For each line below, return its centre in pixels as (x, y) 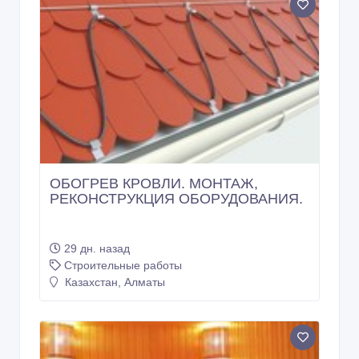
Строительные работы (123, 266)
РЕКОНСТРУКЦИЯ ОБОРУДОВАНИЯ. (176, 199)
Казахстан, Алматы (113, 282)
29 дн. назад (97, 249)
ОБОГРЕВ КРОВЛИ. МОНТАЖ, (154, 184)
